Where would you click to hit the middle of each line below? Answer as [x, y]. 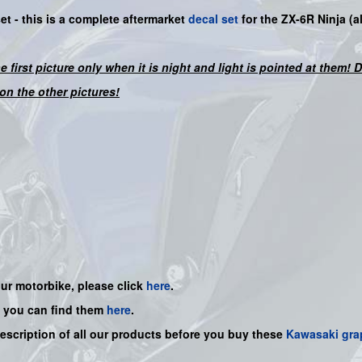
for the [258, 19]
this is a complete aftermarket [103, 19]
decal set [213, 19]
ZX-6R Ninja [315, 19]
